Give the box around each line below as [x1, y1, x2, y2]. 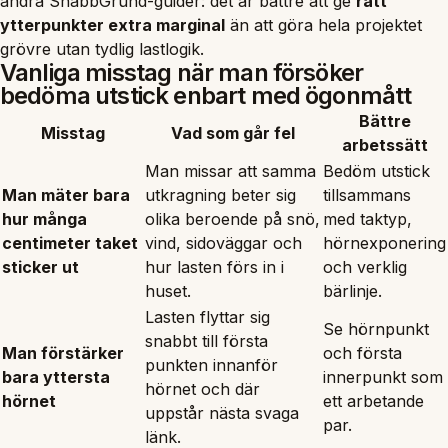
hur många [2, 208, 87, 229]
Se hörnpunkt [323, 318, 429, 339]
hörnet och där [145, 378, 260, 399]
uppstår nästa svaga [145, 402, 299, 423]
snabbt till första [145, 330, 268, 351]
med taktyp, [323, 208, 412, 229]
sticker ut [2, 256, 79, 277]
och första [323, 342, 402, 363]
